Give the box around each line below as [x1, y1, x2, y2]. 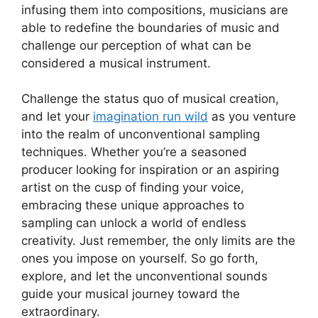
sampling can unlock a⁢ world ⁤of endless [21, 216, 246, 231]
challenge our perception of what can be [21, 38, 251, 53]
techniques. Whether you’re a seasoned [21, 145, 247, 160]
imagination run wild [93, 109, 208, 124]
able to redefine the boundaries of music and [21, 20, 280, 35]
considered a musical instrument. [21, 55, 211, 70]
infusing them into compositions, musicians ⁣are [21, 2, 288, 17]
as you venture [208, 109, 296, 124]
